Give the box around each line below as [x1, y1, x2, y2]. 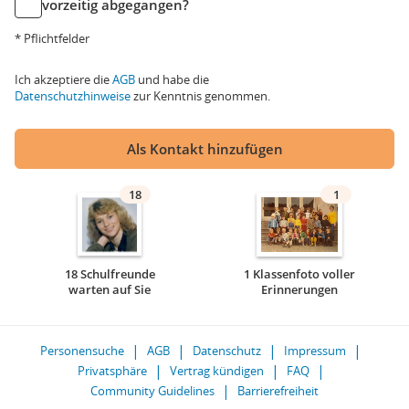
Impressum [284, 342, 346, 359]
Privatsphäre [77, 362, 147, 379]
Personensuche [40, 342, 124, 359]
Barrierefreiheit [237, 383, 319, 399]
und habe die [135, 71, 209, 88]
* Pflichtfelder [15, 30, 89, 47]
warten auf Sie [68, 281, 151, 298]
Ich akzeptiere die [15, 71, 112, 88]
